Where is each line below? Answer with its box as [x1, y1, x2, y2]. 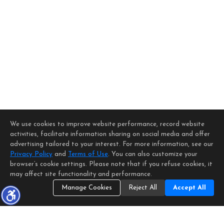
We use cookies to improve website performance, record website [10, 121, 204, 127]
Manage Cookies [61, 184, 112, 191]
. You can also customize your [108, 151, 197, 157]
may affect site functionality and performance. [10, 171, 152, 177]
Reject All [128, 184, 157, 191]
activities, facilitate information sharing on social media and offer [10, 131, 210, 137]
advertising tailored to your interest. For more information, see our [10, 141, 213, 147]
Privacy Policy [10, 151, 52, 157]
